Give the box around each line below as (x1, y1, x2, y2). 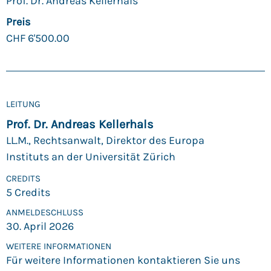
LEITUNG (6, 99, 41, 110)
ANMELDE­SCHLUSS (6, 206, 83, 218)
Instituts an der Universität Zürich (6, 150, 175, 164)
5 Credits (6, 185, 50, 199)
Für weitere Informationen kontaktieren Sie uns (6, 253, 240, 267)
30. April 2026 (6, 219, 74, 233)
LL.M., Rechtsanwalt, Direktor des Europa (6, 134, 204, 148)
